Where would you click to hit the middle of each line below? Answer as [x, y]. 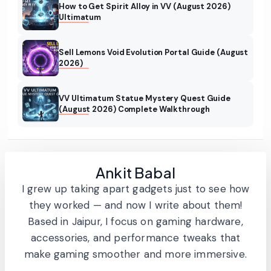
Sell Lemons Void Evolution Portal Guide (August [154, 53]
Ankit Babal [135, 173]
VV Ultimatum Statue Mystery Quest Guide [145, 99]
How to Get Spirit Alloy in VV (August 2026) [145, 7]
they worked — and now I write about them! [135, 205]
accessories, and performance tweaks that [135, 238]
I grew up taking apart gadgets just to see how [135, 189]
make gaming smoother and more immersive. [135, 254]
